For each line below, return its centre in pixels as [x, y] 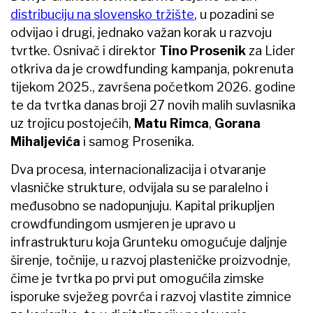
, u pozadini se [234, 15]
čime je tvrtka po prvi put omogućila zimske [137, 279]
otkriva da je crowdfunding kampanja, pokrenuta [152, 69]
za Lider [272, 51]
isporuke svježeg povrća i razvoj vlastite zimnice [151, 297]
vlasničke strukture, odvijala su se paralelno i [139, 188]
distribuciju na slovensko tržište [102, 15]
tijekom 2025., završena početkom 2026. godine [153, 87]
